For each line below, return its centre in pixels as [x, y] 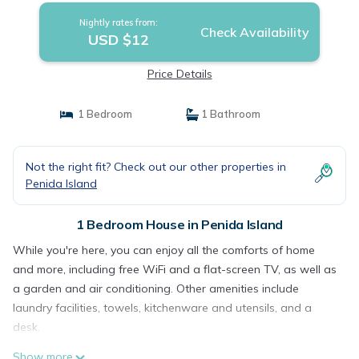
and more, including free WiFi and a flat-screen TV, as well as [175, 269]
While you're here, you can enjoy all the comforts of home [164, 250]
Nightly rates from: [118, 22]
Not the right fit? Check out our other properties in [156, 167]
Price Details [179, 74]
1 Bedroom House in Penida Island [179, 224]
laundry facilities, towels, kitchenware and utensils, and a [162, 308]
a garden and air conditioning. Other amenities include [156, 288]
